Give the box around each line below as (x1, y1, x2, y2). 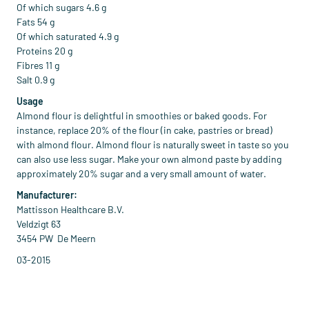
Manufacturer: (17, 189, 77, 201)
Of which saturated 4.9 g (17, 30, 119, 42)
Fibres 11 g (17, 59, 59, 71)
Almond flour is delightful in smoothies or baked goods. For (17, 110, 267, 121)
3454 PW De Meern (17, 232, 96, 244)
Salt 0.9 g (17, 74, 54, 86)
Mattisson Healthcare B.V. (17, 203, 124, 215)
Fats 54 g (17, 16, 54, 28)
